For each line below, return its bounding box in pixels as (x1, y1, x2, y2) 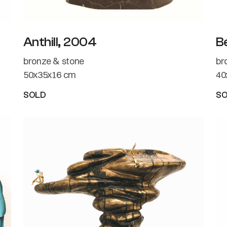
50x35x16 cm (23, 68, 77, 81)
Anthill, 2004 (23, 34, 97, 50)
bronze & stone (23, 55, 84, 67)
